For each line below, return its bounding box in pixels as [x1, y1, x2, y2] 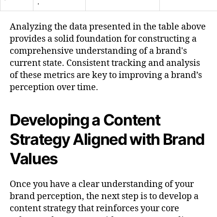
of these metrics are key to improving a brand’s [10, 69, 202, 81]
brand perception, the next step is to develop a [10, 190, 199, 202]
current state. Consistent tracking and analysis [10, 57, 200, 69]
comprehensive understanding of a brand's [10, 45, 187, 57]
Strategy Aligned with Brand [10, 129, 205, 149]
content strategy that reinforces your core [10, 202, 179, 214]
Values [10, 149, 58, 168]
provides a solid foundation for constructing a [10, 33, 197, 45]
